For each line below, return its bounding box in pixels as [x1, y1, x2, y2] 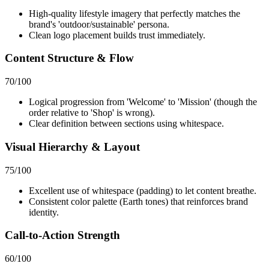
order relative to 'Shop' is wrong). [29, 107, 155, 118]
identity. [29, 207, 59, 217]
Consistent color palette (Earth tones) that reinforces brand [29, 196, 248, 207]
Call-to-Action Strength [5, 229, 120, 242]
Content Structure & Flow [5, 52, 134, 65]
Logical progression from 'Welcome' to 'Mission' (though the [29, 97, 257, 107]
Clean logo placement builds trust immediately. [29, 29, 205, 40]
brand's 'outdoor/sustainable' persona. [29, 19, 169, 29]
